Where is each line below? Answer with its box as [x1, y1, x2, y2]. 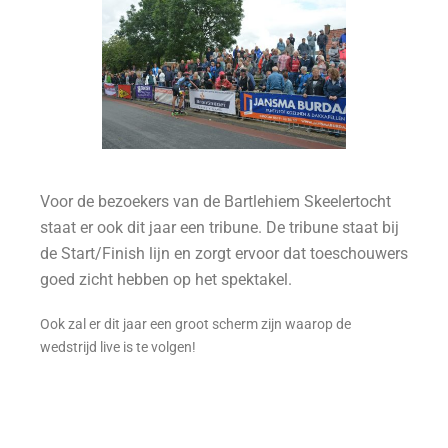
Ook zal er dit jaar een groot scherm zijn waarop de [40, 316, 351, 333]
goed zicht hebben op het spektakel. [40, 270, 292, 290]
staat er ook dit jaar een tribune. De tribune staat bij [40, 218, 399, 238]
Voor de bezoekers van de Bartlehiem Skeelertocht [40, 192, 391, 212]
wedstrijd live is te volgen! [40, 339, 199, 356]
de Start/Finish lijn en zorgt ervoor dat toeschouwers [40, 244, 408, 264]
